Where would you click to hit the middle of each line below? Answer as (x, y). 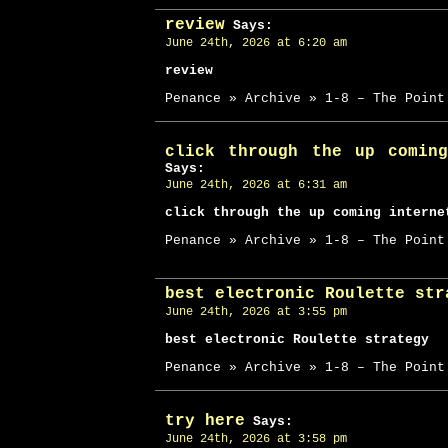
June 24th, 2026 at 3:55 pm (256, 312)
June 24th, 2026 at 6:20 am (256, 43)
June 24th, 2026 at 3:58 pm (256, 439)
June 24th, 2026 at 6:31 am (256, 185)
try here (205, 420)
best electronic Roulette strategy (297, 339)
